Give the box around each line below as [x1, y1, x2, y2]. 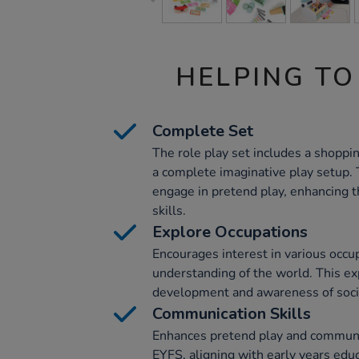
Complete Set [152, 120, 253, 142]
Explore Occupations [152, 221, 308, 243]
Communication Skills [152, 303, 311, 325]
